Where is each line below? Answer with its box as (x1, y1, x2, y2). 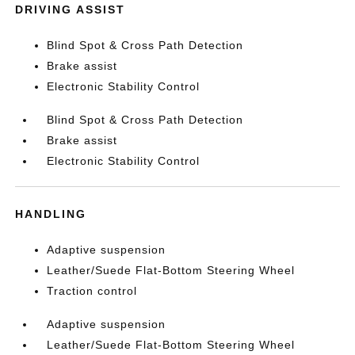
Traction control (47, 284, 138, 297)
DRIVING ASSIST (15, 2, 126, 16)
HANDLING (15, 207, 87, 220)
